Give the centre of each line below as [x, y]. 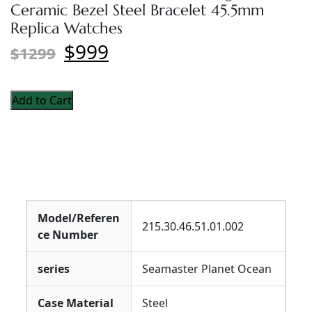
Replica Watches [67, 28]
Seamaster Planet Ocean [207, 269]
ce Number [68, 235]
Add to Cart [42, 100]
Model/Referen [79, 218]
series [54, 269]
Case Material [76, 303]
